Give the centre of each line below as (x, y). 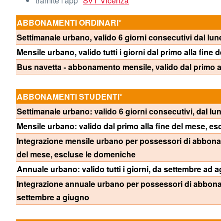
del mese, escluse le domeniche (76, 154)
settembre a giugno (53, 197)
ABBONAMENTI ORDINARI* (69, 22)
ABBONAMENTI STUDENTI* (70, 96)
